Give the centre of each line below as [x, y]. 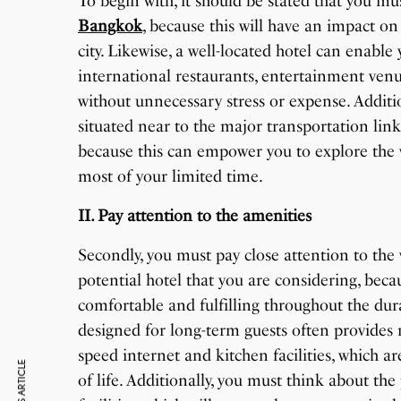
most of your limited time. [171, 177]
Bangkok [110, 26]
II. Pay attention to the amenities [195, 216]
